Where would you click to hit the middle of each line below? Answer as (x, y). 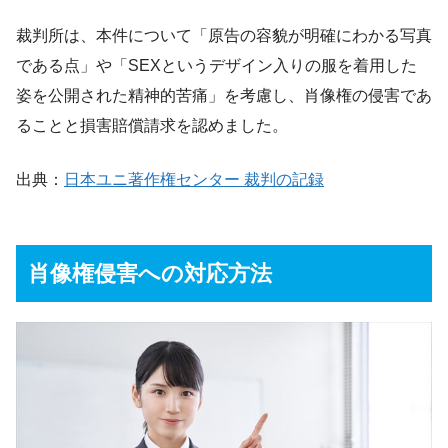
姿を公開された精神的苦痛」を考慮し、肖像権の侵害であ (224, 96)
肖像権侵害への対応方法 (150, 274)
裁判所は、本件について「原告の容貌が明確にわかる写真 (224, 36)
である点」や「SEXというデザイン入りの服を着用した (216, 66)
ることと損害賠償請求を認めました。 (152, 126)
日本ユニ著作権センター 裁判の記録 (194, 180)
